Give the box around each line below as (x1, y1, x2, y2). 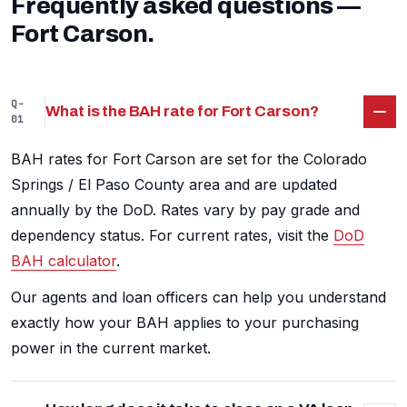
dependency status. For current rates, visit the (11, 226, 333, 245)
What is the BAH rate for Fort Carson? (45, 103, 319, 121)
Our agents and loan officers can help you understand (11, 288, 386, 307)
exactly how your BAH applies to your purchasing (11, 313, 359, 333)
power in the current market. (11, 339, 211, 358)
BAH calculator (11, 252, 116, 271)
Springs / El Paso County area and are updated (11, 175, 337, 194)
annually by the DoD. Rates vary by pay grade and (11, 201, 360, 220)
